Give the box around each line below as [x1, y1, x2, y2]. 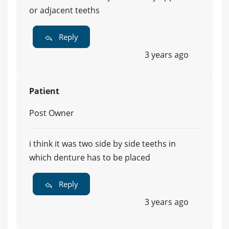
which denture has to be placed [29, 152, 150, 164]
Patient [29, 85, 59, 97]
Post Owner [29, 107, 74, 119]
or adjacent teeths [29, 5, 100, 16]
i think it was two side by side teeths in [29, 138, 176, 150]
